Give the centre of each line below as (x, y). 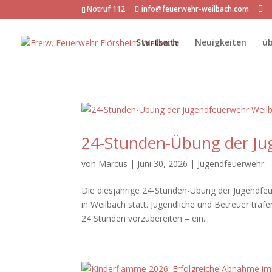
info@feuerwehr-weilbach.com (195, 9)
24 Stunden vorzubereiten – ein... (145, 218)
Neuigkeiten (221, 42)
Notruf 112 (106, 9)
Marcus (113, 164)
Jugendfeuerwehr (231, 164)
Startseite (158, 42)
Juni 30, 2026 (163, 164)
